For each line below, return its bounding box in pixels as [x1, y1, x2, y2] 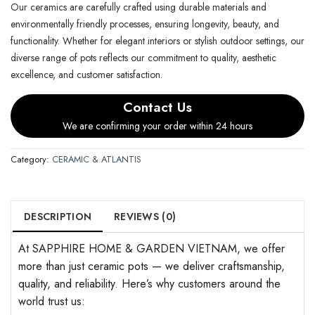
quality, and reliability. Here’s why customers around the [18, 275, 281, 292]
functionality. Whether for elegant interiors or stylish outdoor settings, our [11, 33, 304, 48]
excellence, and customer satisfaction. [11, 67, 162, 82]
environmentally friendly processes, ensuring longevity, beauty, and [11, 16, 279, 31]
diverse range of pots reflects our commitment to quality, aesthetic [11, 50, 276, 65]
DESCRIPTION [24, 209, 92, 224]
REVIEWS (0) [114, 209, 176, 224]
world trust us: [18, 292, 85, 309]
